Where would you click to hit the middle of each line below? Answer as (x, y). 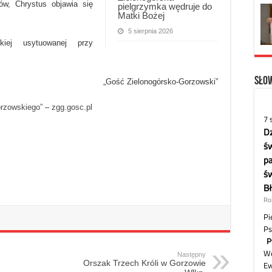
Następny (192, 255)
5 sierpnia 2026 (151, 31)
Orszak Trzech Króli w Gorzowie (144, 263)
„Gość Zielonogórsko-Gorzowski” (161, 82)
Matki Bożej (141, 15)
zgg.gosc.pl (72, 107)
